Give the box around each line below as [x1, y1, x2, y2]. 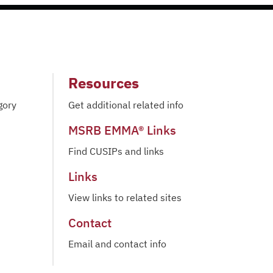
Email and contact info [68, 238, 166, 250]
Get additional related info [68, 99, 183, 111]
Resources [68, 73, 139, 93]
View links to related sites [68, 191, 182, 204]
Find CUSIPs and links [68, 145, 164, 157]
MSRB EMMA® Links [68, 122, 176, 138]
